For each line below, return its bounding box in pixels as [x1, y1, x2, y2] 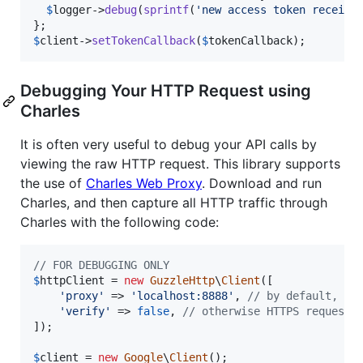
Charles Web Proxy [86, 174, 202, 191]
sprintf [143, 2, 189, 16]
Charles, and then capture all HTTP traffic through [20, 194, 327, 211]
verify [66, 304, 105, 318]
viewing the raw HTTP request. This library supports [20, 155, 340, 172]
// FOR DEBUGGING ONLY [33, 258, 169, 271]
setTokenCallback [92, 33, 195, 47]
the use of [20, 174, 86, 191]
